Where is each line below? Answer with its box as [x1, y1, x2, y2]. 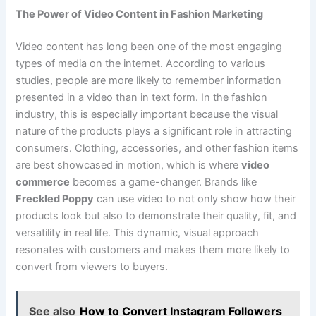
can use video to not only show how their [94, 192, 296, 205]
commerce [16, 175, 71, 188]
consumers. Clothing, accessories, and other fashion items [16, 141, 299, 154]
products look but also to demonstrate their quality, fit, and [16, 209, 297, 222]
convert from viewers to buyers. [16, 260, 169, 273]
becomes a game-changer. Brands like [70, 175, 257, 188]
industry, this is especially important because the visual [16, 107, 279, 121]
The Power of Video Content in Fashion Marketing [16, 8, 264, 21]
